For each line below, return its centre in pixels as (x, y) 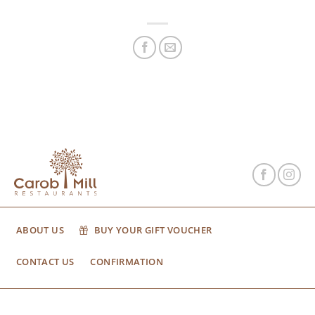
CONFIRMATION (127, 261)
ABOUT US (40, 230)
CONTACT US (45, 261)
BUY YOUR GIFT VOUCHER (153, 230)
